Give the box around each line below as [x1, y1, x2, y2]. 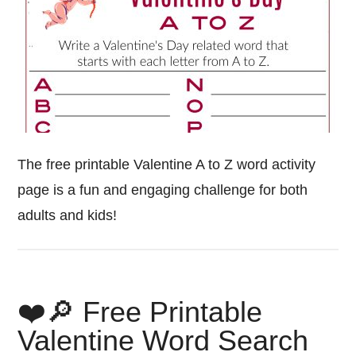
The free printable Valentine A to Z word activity [17, 157, 316, 172]
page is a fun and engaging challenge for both [17, 182, 308, 198]
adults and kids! [17, 207, 118, 223]
